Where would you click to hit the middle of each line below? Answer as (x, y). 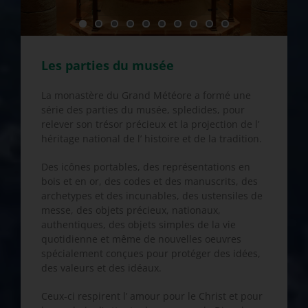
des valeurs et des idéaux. (101, 268)
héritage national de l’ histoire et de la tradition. (152, 139)
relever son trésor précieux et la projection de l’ (150, 124)
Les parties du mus (100, 65)
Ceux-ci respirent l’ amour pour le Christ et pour (152, 296)
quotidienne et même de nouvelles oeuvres (141, 239)
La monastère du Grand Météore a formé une (146, 96)
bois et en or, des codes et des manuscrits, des (150, 181)
